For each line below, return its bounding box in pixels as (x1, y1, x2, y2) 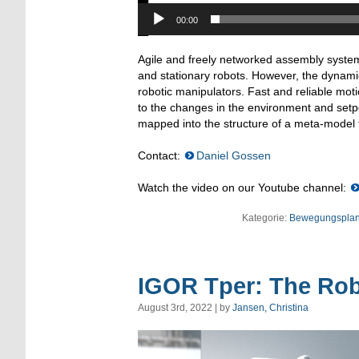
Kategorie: (242, 212, 289, 224)
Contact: (138, 149, 184, 163)
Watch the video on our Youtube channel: (138, 181, 349, 195)
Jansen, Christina (232, 301, 309, 313)
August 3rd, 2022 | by (138, 301, 232, 313)
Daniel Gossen (196, 149, 271, 163)
